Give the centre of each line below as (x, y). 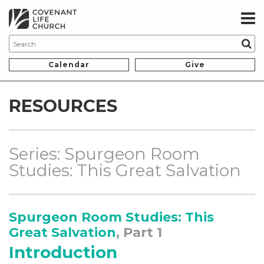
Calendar (69, 65)
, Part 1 (139, 233)
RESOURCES (63, 106)
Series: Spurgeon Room (104, 154)
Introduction (63, 253)
